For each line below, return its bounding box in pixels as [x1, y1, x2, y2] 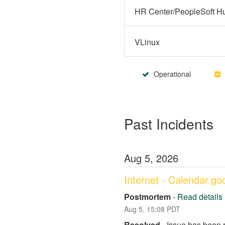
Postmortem [124, 190, 171, 202]
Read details [177, 190, 222, 202]
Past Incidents [124, 113, 213, 134]
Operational [152, 68, 191, 79]
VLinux [135, 36, 160, 48]
